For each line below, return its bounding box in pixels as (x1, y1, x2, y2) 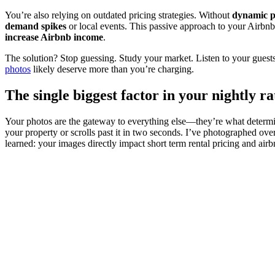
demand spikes (5, 21, 66, 32)
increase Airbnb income (5, 32, 103, 43)
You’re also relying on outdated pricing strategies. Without (5, 10, 232, 21)
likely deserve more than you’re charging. (31, 64, 194, 75)
